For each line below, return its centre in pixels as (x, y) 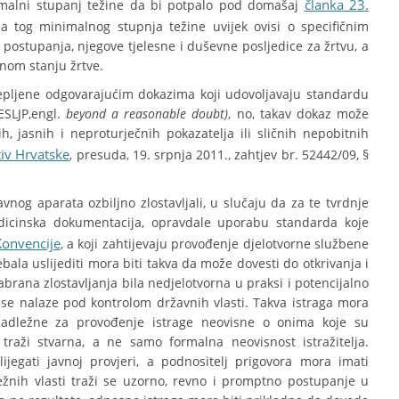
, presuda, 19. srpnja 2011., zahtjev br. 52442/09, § (220, 155)
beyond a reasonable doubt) (144, 114)
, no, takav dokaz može (299, 114)
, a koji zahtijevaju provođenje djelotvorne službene (215, 244)
